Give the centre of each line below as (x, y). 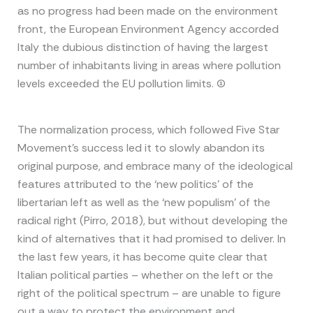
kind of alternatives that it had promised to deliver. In (151, 238)
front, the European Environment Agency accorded (148, 29)
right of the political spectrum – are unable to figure (149, 293)
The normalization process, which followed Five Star (148, 129)
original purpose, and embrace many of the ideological (155, 166)
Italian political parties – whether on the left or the (145, 275)
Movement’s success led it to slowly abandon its (141, 147)
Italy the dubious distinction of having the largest (143, 48)
